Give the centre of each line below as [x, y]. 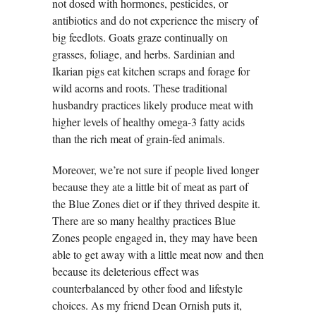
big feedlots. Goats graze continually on [140, 37]
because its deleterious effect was [126, 272]
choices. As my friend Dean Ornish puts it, [147, 305]
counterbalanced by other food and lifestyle [147, 288]
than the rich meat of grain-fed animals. [139, 139]
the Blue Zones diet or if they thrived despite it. [156, 204]
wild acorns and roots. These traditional [140, 88]
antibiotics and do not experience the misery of [155, 20]
